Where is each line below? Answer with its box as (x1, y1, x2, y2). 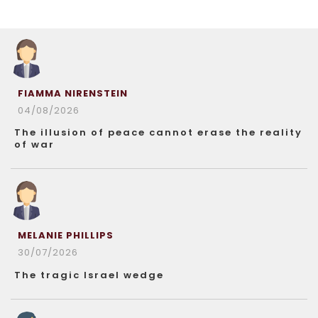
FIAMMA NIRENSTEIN (18, 86, 128, 100)
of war (14, 137, 55, 151)
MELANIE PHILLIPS (18, 228, 114, 242)
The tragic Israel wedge (14, 268, 164, 282)
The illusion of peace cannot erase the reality (14, 125, 302, 139)
